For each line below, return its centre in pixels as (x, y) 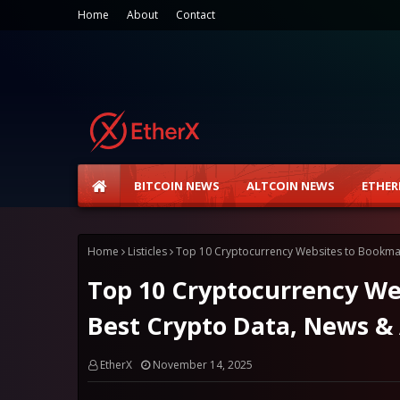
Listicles (147, 251)
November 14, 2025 (203, 365)
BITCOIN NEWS (177, 186)
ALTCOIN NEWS (291, 186)
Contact (196, 15)
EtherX (116, 365)
